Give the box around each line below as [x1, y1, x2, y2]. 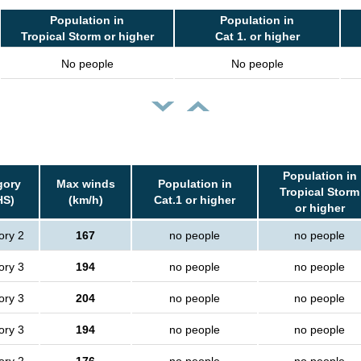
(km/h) [68, 193, 103, 207]
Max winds [56, 177, 115, 191]
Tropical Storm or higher [20, 30, 154, 44]
